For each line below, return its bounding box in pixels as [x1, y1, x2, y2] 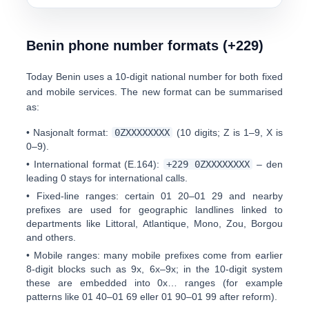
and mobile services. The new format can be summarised [26, 86, 283, 97]
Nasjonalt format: [33, 127, 109, 138]
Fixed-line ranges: [36, 190, 119, 201]
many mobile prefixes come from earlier [103, 250, 283, 261]
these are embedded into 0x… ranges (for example [26, 277, 283, 288]
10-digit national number [115, 71, 222, 82]
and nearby [229, 190, 283, 201]
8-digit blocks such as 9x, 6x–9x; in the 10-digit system [26, 263, 283, 275]
